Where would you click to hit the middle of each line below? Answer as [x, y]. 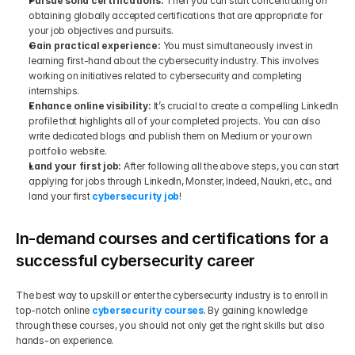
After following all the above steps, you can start [231, 166]
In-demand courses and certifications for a [172, 239]
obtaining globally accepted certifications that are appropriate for [176, 15]
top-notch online [54, 310]
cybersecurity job [136, 196]
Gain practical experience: [96, 46]
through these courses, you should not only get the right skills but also [170, 325]
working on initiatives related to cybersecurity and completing [166, 76]
